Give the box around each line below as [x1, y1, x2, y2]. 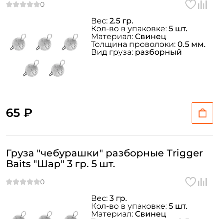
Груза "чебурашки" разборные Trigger [6, 147, 203, 159]
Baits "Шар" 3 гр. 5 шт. [6, 158, 115, 170]
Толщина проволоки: [91, 40, 177, 49]
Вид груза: [91, 47, 135, 57]
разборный [135, 47, 182, 57]
